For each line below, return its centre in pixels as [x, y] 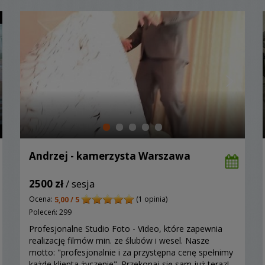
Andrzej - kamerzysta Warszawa [110, 156]
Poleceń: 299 [50, 212]
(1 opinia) [151, 199]
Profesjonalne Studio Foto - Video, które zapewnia [126, 228]
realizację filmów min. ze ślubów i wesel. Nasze [119, 240]
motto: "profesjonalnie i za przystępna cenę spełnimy [131, 252]
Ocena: [42, 199]
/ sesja [79, 184]
